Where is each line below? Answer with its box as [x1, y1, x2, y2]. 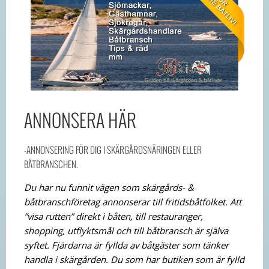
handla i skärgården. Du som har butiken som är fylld [24, 253, 244, 266]
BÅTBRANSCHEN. [24, 157, 78, 171]
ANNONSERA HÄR [24, 106, 136, 134]
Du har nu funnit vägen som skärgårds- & [24, 181, 194, 194]
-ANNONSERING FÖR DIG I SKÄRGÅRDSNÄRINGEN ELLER [24, 143, 202, 157]
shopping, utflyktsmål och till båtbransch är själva [24, 225, 228, 237]
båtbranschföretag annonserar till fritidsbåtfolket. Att [24, 196, 241, 208]
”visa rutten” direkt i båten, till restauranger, [24, 210, 203, 223]
